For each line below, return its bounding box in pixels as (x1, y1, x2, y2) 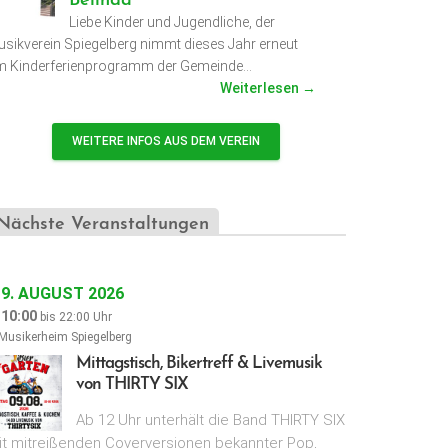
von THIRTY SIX (76, 376, 188, 394)
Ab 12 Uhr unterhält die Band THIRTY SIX (76, 411, 345, 430)
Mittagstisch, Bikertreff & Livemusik (76, 355, 322, 373)
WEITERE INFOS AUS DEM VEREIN (72, 134, 260, 149)
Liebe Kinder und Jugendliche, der (68, 14, 275, 31)
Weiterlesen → (220, 80, 316, 97)
